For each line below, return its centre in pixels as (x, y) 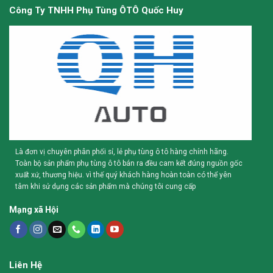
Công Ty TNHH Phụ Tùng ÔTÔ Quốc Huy (96, 10)
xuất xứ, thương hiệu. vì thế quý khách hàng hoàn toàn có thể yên (123, 175)
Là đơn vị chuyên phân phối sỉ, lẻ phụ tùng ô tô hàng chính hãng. (122, 151)
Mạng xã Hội (34, 210)
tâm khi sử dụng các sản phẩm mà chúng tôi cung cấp (105, 186)
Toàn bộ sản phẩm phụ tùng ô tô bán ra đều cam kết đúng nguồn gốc (129, 163)
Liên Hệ (25, 265)
